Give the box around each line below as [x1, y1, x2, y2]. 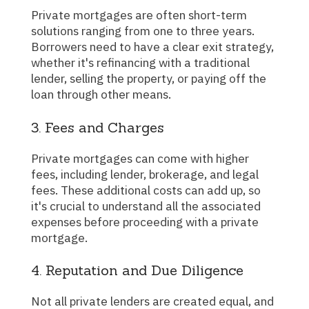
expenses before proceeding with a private [31, 213, 259, 230]
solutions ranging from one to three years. [31, 23, 255, 39]
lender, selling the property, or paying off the [31, 70, 266, 87]
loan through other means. [31, 86, 171, 103]
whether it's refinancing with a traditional [31, 54, 250, 71]
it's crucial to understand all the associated [31, 197, 261, 214]
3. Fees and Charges [31, 118, 164, 136]
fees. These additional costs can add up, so [31, 181, 261, 198]
